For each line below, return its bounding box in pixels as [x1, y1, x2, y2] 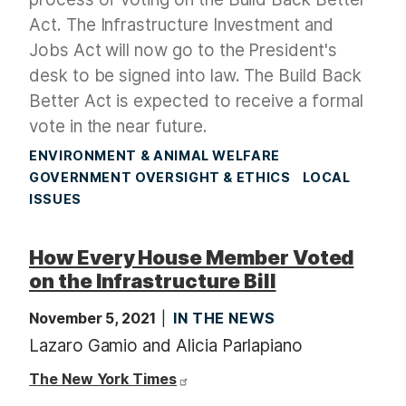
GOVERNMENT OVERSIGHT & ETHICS [29, 169, 291, 186]
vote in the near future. [29, 116, 208, 138]
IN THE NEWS [173, 309, 276, 328]
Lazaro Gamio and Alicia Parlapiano [29, 335, 304, 357]
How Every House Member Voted [29, 246, 354, 270]
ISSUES [29, 191, 82, 208]
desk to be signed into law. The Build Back [29, 65, 362, 87]
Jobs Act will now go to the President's [29, 40, 337, 62]
